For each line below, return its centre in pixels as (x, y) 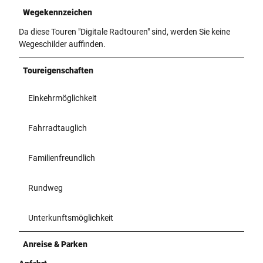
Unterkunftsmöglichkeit (71, 218)
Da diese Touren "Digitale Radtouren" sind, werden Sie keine (124, 31)
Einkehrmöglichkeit (63, 98)
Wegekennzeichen (58, 12)
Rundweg (45, 188)
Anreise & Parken (55, 244)
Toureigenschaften (58, 70)
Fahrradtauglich (58, 128)
